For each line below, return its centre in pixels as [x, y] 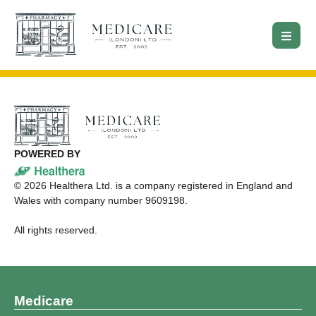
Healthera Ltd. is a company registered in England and [170, 186]
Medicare [44, 301]
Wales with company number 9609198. [101, 201]
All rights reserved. [56, 230]
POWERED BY [47, 154]
